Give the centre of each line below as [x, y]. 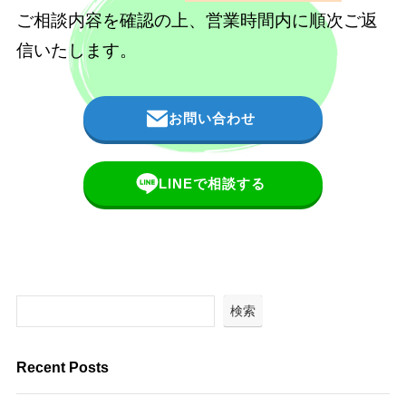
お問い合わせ [213, 118]
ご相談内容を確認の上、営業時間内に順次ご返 [197, 21]
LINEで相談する [213, 183]
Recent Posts [62, 367]
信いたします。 [76, 51]
